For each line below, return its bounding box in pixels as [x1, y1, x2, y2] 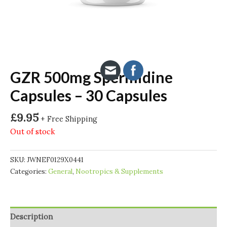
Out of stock [10, 126, 55, 136]
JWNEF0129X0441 [27, 156, 84, 164]
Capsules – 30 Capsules [10, 86, 167, 104]
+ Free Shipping [41, 113, 97, 124]
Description [10, 211, 53, 221]
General [48, 167, 72, 176]
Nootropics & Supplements [75, 167, 163, 176]
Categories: [10, 167, 48, 176]
